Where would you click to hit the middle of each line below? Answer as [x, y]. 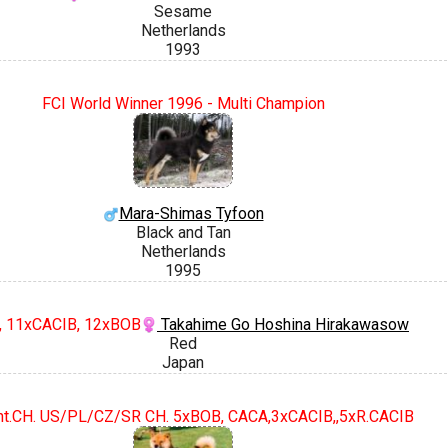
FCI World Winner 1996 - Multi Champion [183, 103]
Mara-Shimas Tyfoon [191, 214]
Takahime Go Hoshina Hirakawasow [283, 324]
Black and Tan [183, 233]
